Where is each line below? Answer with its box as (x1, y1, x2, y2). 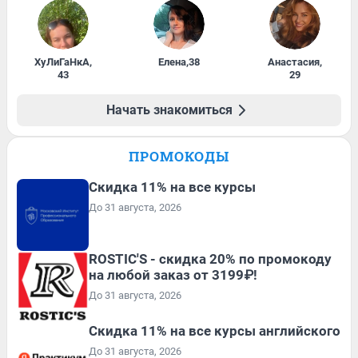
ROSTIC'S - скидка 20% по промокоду (89, 250, 332, 267)
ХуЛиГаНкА (34, 55, 90, 68)
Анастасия (267, 55, 320, 68)
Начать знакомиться (106, 101, 233, 117)
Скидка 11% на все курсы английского (89, 322, 340, 339)
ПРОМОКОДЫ (129, 146, 229, 165)
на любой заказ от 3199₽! (89, 266, 257, 283)
